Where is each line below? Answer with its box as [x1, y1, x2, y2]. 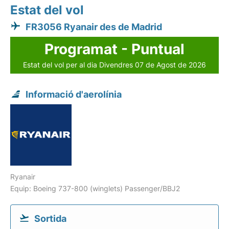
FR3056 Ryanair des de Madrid [26, 21, 162, 32]
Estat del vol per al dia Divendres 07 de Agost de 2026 [23, 60, 206, 69]
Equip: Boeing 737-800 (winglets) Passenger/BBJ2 [10, 184, 180, 193]
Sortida [34, 213, 66, 224]
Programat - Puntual [44, 40, 185, 58]
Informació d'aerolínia [26, 89, 122, 100]
